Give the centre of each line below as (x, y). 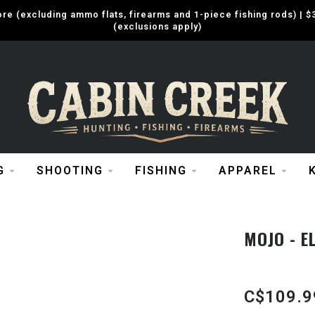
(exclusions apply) (157, 26)
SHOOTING (70, 171)
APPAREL (247, 171)
